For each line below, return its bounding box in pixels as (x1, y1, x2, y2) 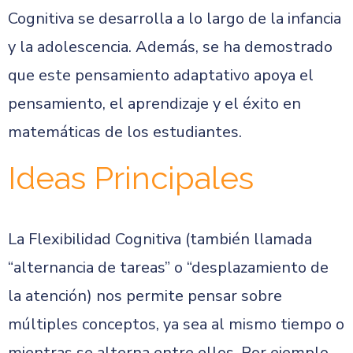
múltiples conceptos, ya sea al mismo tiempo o (8, 314, 344, 335)
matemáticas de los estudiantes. (8, 121, 242, 143)
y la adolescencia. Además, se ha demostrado (8, 36, 333, 58)
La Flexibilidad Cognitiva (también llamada (8, 229, 312, 250)
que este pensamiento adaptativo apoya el (8, 65, 314, 86)
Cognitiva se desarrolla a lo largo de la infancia (8, 8, 341, 29)
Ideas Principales (8, 159, 254, 196)
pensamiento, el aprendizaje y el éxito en (8, 93, 301, 114)
